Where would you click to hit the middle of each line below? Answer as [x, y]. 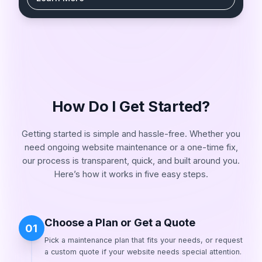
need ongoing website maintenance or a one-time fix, [131, 147]
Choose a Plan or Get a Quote [120, 223]
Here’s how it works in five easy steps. [131, 174]
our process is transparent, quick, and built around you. [131, 161]
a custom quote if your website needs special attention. [143, 251]
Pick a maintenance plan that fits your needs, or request [143, 240]
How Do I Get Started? [131, 106]
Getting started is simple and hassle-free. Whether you [131, 134]
